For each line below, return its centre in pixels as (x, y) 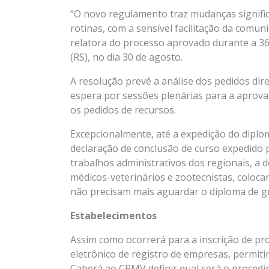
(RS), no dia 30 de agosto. (126, 57)
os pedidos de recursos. (123, 110)
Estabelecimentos (113, 216)
